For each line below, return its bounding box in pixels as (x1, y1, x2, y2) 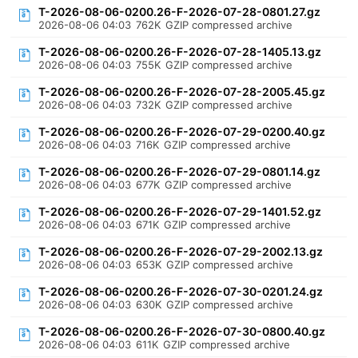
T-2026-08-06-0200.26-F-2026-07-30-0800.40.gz (38, 324, 326, 338)
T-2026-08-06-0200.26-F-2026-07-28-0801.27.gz (38, 5, 321, 18)
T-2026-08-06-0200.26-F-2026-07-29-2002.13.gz (38, 245, 324, 258)
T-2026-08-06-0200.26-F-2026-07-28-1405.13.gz (38, 45, 322, 58)
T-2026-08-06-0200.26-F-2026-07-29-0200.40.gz (38, 125, 326, 138)
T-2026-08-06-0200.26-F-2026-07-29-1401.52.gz (38, 205, 322, 218)
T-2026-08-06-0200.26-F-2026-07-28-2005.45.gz (38, 85, 326, 98)
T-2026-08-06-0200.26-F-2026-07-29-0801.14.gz (38, 165, 321, 178)
